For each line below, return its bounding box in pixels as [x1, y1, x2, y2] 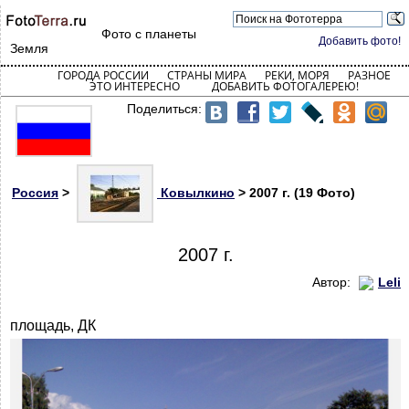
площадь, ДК [10, 318, 96, 334]
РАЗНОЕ [347, 68, 391, 83]
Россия [12, 184, 58, 200]
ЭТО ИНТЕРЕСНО [89, 79, 180, 94]
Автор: [312, 275, 354, 289]
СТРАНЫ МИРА [166, 68, 246, 83]
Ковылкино [157, 184, 235, 200]
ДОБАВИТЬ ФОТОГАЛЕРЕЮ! [211, 79, 359, 94]
